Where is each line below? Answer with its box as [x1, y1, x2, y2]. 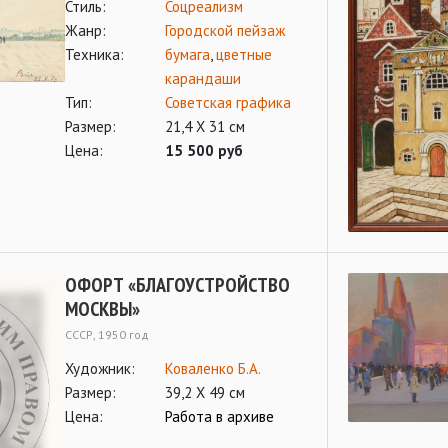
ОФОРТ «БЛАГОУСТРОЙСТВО [65, 272, 290, 298]
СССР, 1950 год [65, 327, 149, 342]
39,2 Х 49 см [165, 383, 245, 402]
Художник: [65, 359, 135, 378]
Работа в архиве [165, 407, 274, 426]
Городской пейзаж [165, 21, 285, 40]
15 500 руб [165, 141, 243, 160]
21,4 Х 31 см [165, 117, 245, 136]
